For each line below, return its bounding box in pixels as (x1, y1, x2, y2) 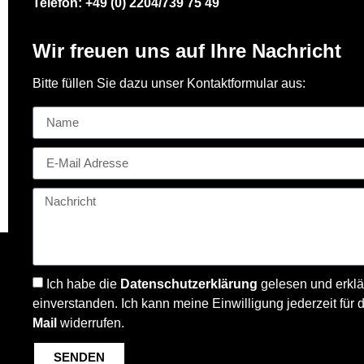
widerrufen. (57, 315, 124, 330)
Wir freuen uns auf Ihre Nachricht (32, 39, 341, 62)
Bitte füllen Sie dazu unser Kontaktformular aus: (32, 76, 305, 90)
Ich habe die (46, 276, 120, 291)
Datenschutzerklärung (120, 276, 258, 291)
